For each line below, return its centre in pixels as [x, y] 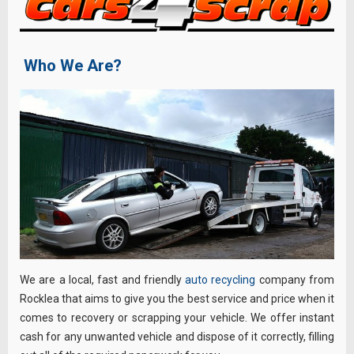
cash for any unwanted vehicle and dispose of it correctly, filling [177, 336]
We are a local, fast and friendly [103, 279]
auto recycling [220, 279]
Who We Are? [71, 65]
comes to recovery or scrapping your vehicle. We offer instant [177, 317]
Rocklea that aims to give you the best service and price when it [177, 298]
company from [295, 279]
